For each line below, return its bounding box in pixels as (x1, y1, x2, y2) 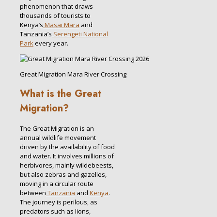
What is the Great (20, 87, 101, 101)
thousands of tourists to (20, 11, 91, 20)
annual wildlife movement (20, 133, 96, 142)
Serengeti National (52, 29, 108, 38)
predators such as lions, (20, 207, 91, 216)
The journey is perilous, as (20, 198, 97, 207)
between (20, 188, 46, 198)
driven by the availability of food (20, 142, 115, 152)
